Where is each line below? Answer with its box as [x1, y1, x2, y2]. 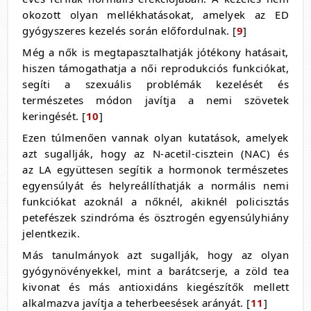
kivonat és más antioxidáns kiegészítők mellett [22, 280, 289, 294]
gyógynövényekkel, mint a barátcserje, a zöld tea [22, 264, 289, 278]
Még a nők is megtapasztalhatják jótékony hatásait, [22, 45, 289, 59]
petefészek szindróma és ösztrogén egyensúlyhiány [22, 210, 289, 224]
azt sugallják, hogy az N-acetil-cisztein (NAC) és [22, 146, 289, 160]
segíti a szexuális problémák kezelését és [22, 77, 289, 91]
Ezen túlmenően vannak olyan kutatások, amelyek [22, 131, 289, 144]
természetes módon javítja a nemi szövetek [22, 93, 289, 107]
